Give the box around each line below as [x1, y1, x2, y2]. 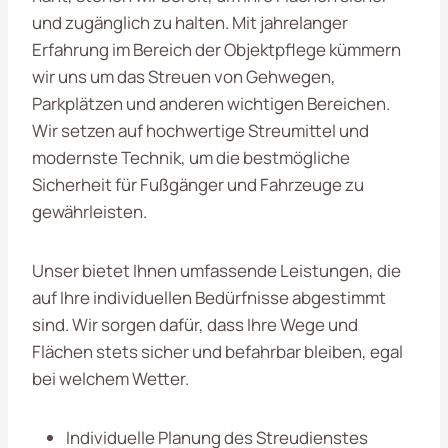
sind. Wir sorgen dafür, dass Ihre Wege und [32, 312, 358, 336]
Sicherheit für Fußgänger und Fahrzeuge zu [32, 172, 364, 196]
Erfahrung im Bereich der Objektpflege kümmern [32, 37, 401, 61]
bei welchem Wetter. [32, 366, 189, 390]
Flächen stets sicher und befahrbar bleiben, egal [32, 339, 403, 363]
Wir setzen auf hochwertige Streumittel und [32, 118, 369, 142]
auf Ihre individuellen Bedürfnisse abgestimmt [32, 285, 386, 309]
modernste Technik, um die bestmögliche [32, 145, 350, 169]
